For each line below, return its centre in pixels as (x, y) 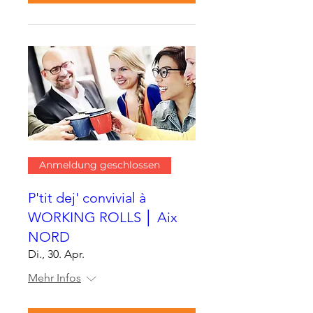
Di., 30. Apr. (56, 254)
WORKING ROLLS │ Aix (103, 217)
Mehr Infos (54, 277)
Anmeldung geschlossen (100, 165)
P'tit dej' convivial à (87, 197)
